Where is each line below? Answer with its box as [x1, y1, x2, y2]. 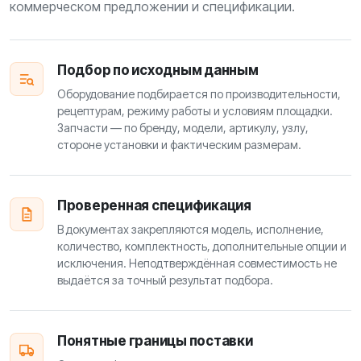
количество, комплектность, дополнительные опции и [57, 239, 346, 253]
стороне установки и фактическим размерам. [57, 138, 301, 151]
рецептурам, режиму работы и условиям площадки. [57, 104, 333, 118]
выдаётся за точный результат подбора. [57, 273, 273, 287]
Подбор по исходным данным [57, 62, 259, 78]
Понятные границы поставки [57, 333, 253, 349]
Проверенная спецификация [57, 197, 251, 214]
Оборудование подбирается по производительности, [57, 87, 341, 101]
